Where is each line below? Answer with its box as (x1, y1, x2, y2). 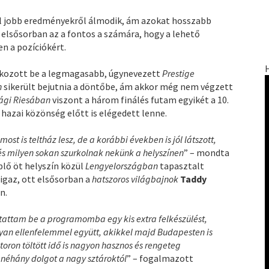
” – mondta (184, 147, 230, 159)
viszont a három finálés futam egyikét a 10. (50, 94, 229, 106)
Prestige (162, 67, 195, 80)
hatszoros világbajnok (92, 173, 179, 186)
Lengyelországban (85, 160, 160, 172)
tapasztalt (160, 160, 205, 172)
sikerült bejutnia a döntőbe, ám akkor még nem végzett (2, 80, 234, 93)
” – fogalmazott (127, 252, 194, 265)
